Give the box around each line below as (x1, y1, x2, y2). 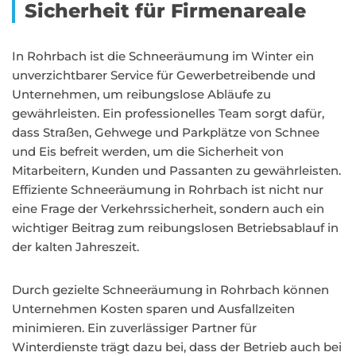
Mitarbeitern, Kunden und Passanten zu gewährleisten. (12, 163, 341, 178)
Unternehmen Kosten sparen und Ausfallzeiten (12, 301, 295, 316)
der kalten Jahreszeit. (12, 239, 139, 254)
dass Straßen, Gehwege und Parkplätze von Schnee (12, 125, 319, 140)
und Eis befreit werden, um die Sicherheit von (12, 144, 284, 159)
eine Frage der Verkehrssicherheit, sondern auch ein (12, 201, 324, 216)
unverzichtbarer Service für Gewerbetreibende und (12, 68, 315, 83)
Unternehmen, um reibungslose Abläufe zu (12, 87, 271, 102)
